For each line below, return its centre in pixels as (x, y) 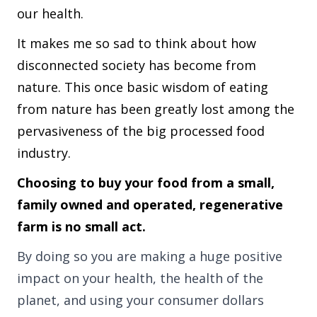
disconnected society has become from (137, 65)
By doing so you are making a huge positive (150, 256)
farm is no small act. (81, 226)
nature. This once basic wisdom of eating (143, 87)
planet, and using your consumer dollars (140, 300)
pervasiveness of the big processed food (141, 131)
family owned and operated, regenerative (150, 204)
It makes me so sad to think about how (137, 43)
